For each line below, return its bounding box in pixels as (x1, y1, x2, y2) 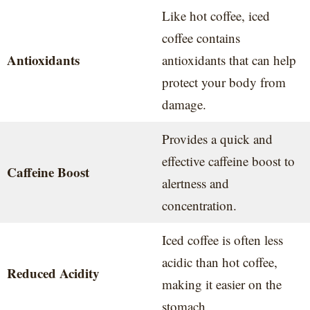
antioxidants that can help (161, 51, 296, 69)
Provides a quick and (161, 129, 273, 147)
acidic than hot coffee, (161, 253, 277, 271)
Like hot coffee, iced (161, 6, 270, 24)
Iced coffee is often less (161, 230, 283, 248)
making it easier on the (161, 275, 282, 293)
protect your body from (161, 73, 286, 91)
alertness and (161, 174, 229, 192)
